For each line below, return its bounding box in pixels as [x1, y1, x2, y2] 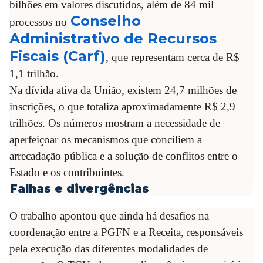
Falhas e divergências [10, 181, 149, 195]
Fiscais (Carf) [9, 48, 106, 65]
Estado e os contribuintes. [9, 166, 124, 178]
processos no [9, 16, 67, 28]
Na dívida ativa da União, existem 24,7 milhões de [9, 84, 237, 96]
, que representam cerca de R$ [106, 51, 240, 63]
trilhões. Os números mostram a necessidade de [9, 117, 220, 129]
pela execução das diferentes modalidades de [9, 242, 208, 255]
